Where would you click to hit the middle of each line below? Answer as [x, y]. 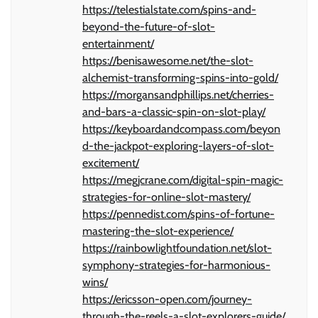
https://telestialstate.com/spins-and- [169, 9]
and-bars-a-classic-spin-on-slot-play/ [174, 111]
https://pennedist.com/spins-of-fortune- [179, 214]
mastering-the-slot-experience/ [158, 231]
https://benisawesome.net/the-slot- [168, 60]
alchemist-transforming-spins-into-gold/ [180, 77]
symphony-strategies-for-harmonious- [176, 265]
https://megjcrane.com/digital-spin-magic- [183, 180]
